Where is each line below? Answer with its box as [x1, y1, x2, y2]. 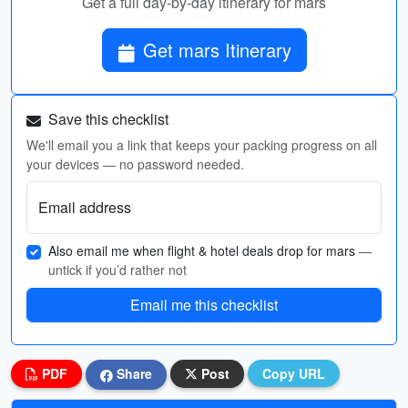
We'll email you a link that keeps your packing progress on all [26, 136, 377, 154]
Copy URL [262, 364, 325, 382]
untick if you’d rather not [48, 260, 187, 279]
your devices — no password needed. [26, 155, 244, 173]
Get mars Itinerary [142, 36, 291, 63]
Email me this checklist [130, 294, 278, 315]
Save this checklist [45, 108, 168, 129]
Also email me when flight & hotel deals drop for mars [48, 241, 359, 260]
